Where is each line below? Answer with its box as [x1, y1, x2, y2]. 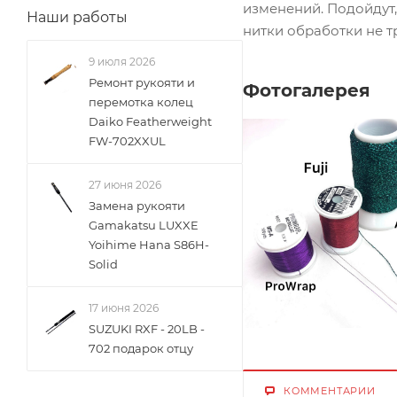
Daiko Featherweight [89, 114, 212, 128]
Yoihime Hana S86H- [89, 237, 209, 252]
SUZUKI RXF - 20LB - [89, 322, 205, 336]
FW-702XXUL [89, 134, 166, 148]
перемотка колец [89, 95, 193, 109]
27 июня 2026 [89, 178, 161, 191]
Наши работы [27, 9, 128, 26]
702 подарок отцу [89, 341, 193, 355]
